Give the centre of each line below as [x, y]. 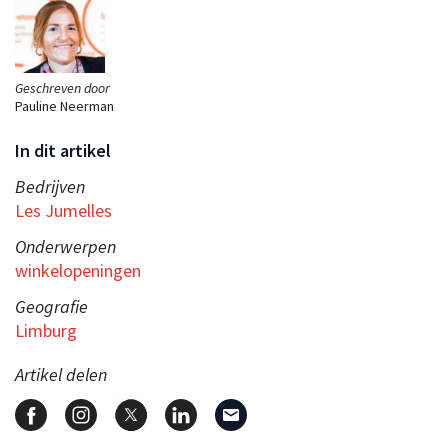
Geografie [51, 306]
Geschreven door [62, 87]
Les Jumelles [63, 210]
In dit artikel [63, 150]
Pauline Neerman [64, 105]
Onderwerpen [65, 246]
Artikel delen [61, 374]
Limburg [46, 330]
